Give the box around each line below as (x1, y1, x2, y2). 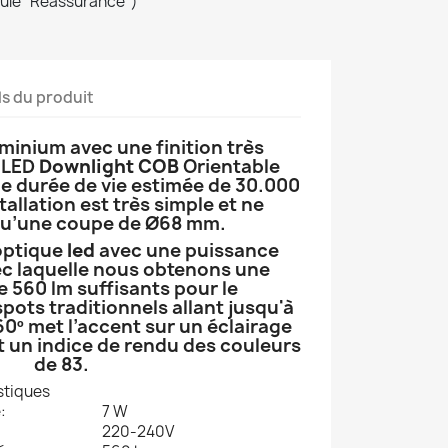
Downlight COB (38, 154, 179, 179)
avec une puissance (95, 238, 279, 263)
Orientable (178, 154, 280, 179)
